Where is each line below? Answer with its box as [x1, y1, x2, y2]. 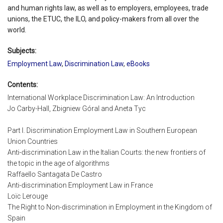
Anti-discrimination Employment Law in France [7, 181, 153, 190]
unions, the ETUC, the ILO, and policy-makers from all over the [7, 14, 199, 23]
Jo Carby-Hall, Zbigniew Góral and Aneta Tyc [7, 105, 146, 113]
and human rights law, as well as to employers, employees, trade [7, 3, 209, 12]
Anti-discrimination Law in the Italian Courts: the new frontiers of [7, 148, 206, 157]
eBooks [126, 59, 150, 68]
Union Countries [7, 137, 58, 146]
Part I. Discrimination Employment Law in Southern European [7, 126, 197, 135]
